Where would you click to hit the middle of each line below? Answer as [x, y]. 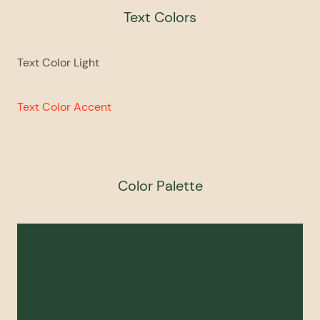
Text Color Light [58, 62]
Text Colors [160, 17]
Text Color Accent [64, 106]
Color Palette [160, 185]
